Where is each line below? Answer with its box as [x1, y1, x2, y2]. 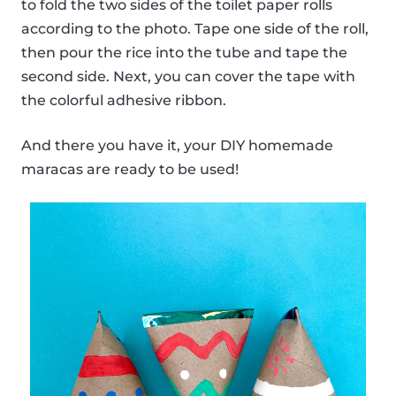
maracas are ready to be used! [21, 161, 239, 179]
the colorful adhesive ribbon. [21, 92, 226, 110]
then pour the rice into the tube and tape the [21, 44, 347, 62]
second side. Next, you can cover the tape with [21, 68, 355, 86]
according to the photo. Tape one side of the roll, [21, 20, 369, 38]
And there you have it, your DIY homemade [21, 137, 333, 155]
